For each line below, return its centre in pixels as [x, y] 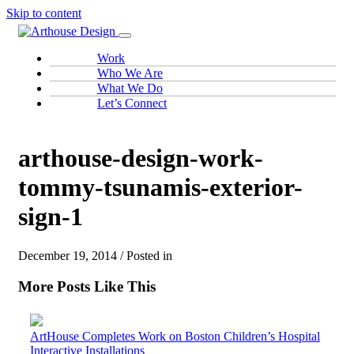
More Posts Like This [87, 286]
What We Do [130, 88]
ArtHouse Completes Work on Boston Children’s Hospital [175, 337]
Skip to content [44, 13]
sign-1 [51, 217]
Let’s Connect [132, 103]
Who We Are [130, 73]
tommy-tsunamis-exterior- [160, 188]
